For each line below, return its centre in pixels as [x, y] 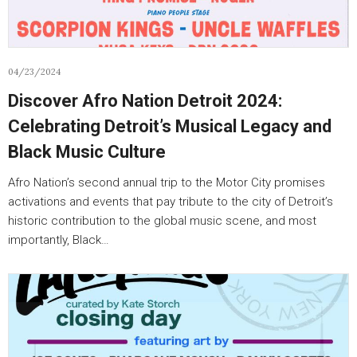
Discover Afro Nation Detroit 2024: [145, 101]
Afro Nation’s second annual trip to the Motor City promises [167, 182]
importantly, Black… [59, 240]
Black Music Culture [87, 152]
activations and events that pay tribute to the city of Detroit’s [171, 202]
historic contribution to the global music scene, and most [162, 221]
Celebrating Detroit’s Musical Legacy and [170, 126]
